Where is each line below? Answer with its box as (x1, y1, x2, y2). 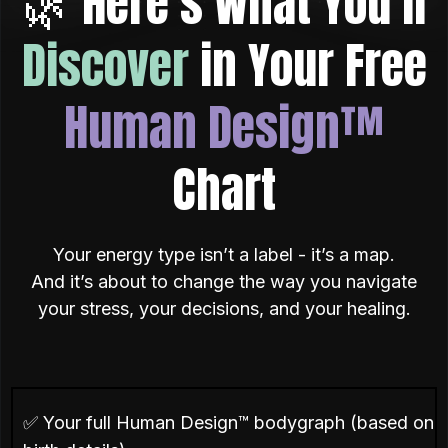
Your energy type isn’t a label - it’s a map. (53, 244, 395, 265)
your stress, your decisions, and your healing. (37, 298, 411, 319)
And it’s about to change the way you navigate (31, 271, 417, 292)
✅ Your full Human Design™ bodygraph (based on (23, 412, 434, 433)
